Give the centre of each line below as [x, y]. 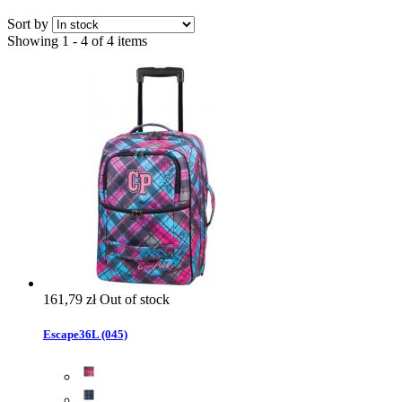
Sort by [28, 23]
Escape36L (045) [85, 334]
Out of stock [135, 299]
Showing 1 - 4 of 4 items [77, 40]
